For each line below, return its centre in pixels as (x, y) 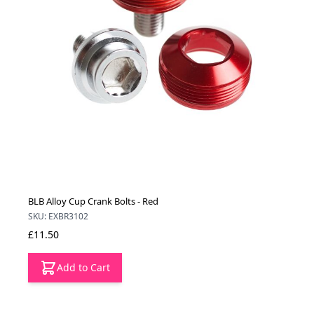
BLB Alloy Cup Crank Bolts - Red (93, 202)
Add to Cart (83, 268)
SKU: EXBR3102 (58, 217)
